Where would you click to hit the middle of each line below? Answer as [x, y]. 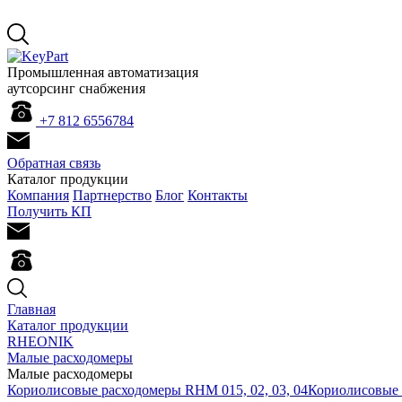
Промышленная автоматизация [103, 72]
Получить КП [49, 211]
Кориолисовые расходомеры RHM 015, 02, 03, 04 [157, 390]
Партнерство [112, 195]
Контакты [218, 195]
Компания [38, 195]
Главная [31, 309]
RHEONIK [40, 341]
